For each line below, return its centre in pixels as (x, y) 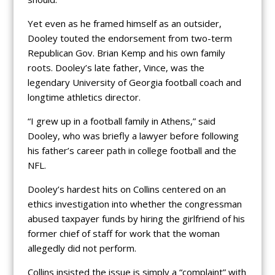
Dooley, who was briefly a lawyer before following (133, 136)
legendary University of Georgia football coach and (134, 83)
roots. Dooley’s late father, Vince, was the (116, 68)
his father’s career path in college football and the (132, 151)
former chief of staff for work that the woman (123, 234)
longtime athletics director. (84, 97)
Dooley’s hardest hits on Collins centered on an (126, 189)
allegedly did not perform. (82, 248)
